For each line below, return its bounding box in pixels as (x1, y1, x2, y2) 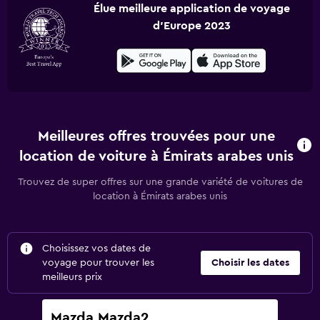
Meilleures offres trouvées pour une (37, 129, 275, 144)
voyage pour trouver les (42, 258, 154, 268)
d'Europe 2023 (152, 20, 231, 31)
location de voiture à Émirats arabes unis (19, 149, 294, 164)
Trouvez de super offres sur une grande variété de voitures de (17, 177, 303, 187)
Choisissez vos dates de (42, 244, 151, 254)
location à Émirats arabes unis (93, 191, 227, 201)
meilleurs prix (42, 272, 102, 282)
